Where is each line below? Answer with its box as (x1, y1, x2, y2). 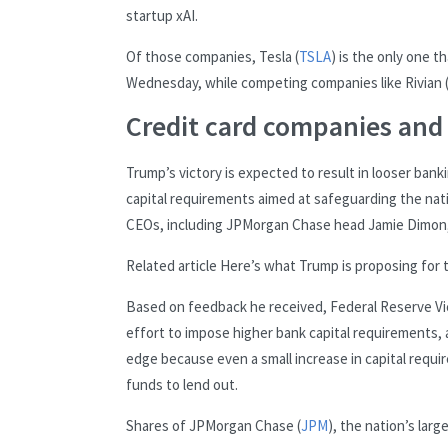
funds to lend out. (126, 374, 238, 394)
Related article (126, 255, 217, 275)
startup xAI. (126, 6, 198, 26)
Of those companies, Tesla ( (126, 47, 299, 67)
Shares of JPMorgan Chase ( (126, 415, 301, 435)
